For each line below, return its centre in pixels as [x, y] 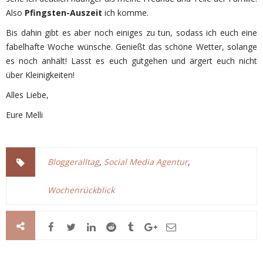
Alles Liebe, [27, 95]
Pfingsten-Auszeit [63, 13]
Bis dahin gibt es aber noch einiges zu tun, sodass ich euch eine [131, 33]
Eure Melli [24, 115]
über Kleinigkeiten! [40, 75]
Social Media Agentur [146, 162]
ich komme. [125, 13]
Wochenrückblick [81, 190]
